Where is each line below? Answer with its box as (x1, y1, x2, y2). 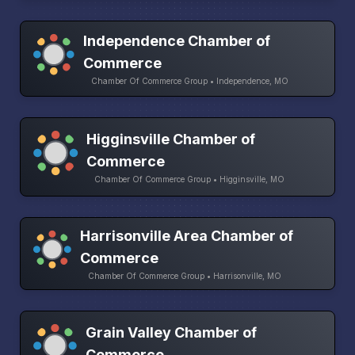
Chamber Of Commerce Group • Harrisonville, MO (88, 271, 282, 281)
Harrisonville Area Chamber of (80, 227, 294, 245)
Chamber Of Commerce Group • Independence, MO (91, 76, 289, 86)
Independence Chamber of (83, 32, 271, 50)
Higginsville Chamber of (86, 131, 255, 148)
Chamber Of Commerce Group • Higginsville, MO (94, 174, 284, 185)
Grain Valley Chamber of (86, 323, 258, 341)
